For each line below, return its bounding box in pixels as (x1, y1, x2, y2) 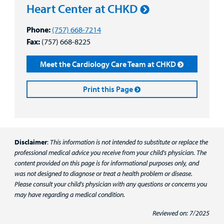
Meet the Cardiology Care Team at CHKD (40, 58, 176, 69)
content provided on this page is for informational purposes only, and (14, 158, 199, 168)
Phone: (26, 24, 50, 34)
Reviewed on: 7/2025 (152, 208, 210, 218)
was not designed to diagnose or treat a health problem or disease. (14, 169, 192, 178)
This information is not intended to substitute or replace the (49, 137, 208, 147)
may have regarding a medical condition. (14, 190, 125, 199)
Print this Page (83, 84, 133, 94)
